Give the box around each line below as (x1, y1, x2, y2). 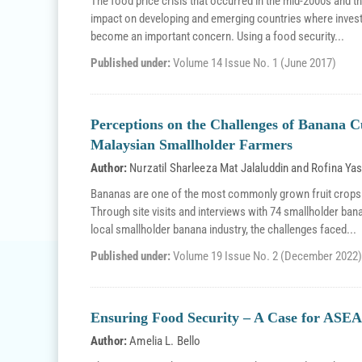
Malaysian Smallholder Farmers (90, 137, 293, 153)
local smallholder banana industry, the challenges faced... (90, 222, 356, 237)
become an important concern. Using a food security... (90, 29, 344, 44)
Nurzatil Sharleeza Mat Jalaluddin (129, 161, 289, 175)
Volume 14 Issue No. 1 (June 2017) (173, 56, 336, 70)
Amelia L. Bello (129, 334, 201, 348)
